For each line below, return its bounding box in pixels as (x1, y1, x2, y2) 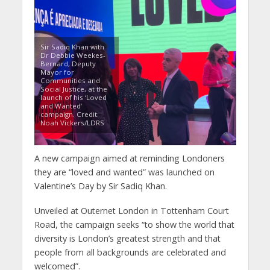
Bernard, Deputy (40, 59, 96, 69)
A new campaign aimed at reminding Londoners (34, 152, 225, 165)
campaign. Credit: (40, 110, 99, 119)
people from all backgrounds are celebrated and (34, 246, 226, 258)
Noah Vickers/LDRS (40, 118, 104, 128)
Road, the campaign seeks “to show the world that (34, 218, 234, 230)
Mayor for (40, 67, 74, 77)
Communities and (40, 76, 100, 86)
